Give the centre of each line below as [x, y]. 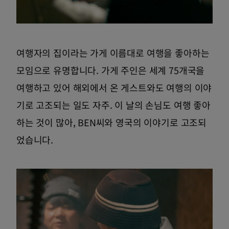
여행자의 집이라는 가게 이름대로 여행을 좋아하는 [113, 53]
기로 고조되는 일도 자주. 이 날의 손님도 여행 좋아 [113, 105]
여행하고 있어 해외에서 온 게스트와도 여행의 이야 [114, 88]
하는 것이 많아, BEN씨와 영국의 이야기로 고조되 [111, 122]
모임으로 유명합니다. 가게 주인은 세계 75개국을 [111, 70]
